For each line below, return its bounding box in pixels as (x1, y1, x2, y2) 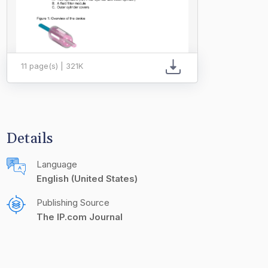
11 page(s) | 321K (21, 61, 83, 71)
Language (36, 159, 77, 170)
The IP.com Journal (36, 211, 123, 223)
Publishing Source (36, 197, 109, 208)
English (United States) (36, 173, 138, 184)
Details (7, 130, 53, 148)
